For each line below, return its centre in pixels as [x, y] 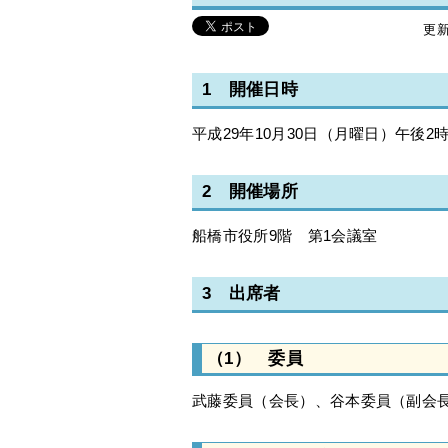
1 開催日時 [250, 90]
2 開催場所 [250, 192]
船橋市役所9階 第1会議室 [285, 236]
